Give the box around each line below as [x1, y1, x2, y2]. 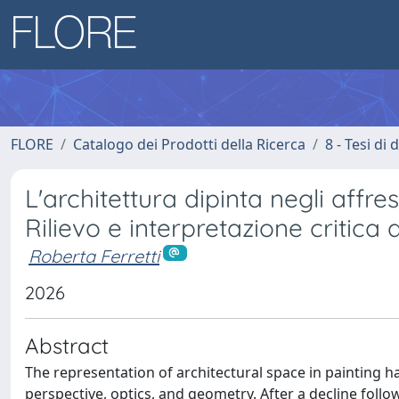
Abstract [25, 331, 109, 359]
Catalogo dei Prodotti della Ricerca [73, 134, 305, 154]
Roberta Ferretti [28, 245, 159, 267]
